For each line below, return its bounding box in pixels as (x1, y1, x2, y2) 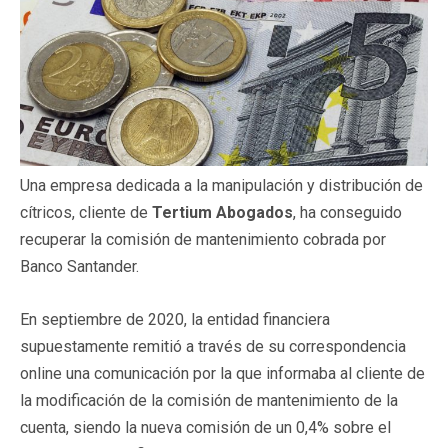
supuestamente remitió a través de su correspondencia (20, 336, 406, 356)
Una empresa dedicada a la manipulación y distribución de (20, 175, 423, 195)
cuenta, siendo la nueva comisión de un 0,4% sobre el (20, 417, 391, 437)
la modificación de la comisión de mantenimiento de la (20, 390, 398, 410)
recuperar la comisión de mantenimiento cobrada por (20, 229, 386, 249)
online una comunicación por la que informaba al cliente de (20, 363, 425, 383)
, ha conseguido (293, 202, 402, 222)
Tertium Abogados (152, 202, 293, 222)
